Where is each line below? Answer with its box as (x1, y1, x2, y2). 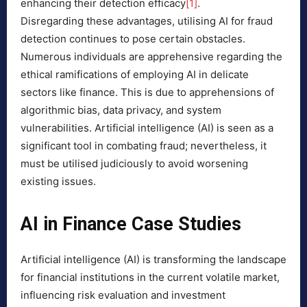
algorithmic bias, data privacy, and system (21, 103, 221, 117)
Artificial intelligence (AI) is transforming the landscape (21, 253, 286, 267)
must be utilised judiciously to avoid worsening (21, 157, 248, 171)
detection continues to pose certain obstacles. (21, 32, 245, 46)
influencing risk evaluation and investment (21, 288, 225, 302)
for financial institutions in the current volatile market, (21, 271, 280, 284)
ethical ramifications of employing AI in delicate (21, 68, 249, 82)
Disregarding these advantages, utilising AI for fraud (21, 14, 273, 28)
